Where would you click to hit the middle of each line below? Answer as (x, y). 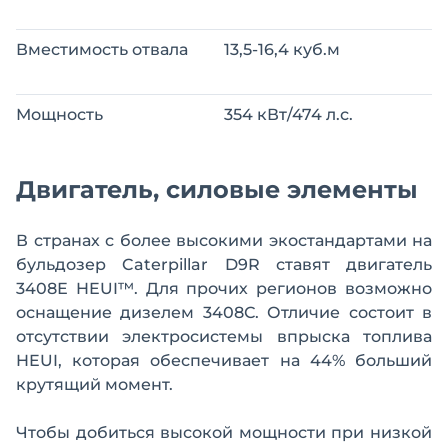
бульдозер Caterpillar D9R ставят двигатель (224, 265)
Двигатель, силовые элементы (217, 190)
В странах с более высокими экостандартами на (224, 241)
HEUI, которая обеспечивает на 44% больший (224, 361)
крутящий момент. (94, 385)
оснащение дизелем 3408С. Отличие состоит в (224, 313)
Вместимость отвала (102, 50)
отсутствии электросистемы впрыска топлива (224, 337)
